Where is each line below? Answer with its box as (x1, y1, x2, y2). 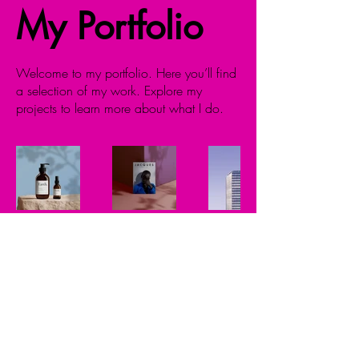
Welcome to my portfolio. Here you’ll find (16, 64, 236, 82)
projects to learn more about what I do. (16, 99, 224, 117)
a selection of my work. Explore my (16, 82, 202, 99)
